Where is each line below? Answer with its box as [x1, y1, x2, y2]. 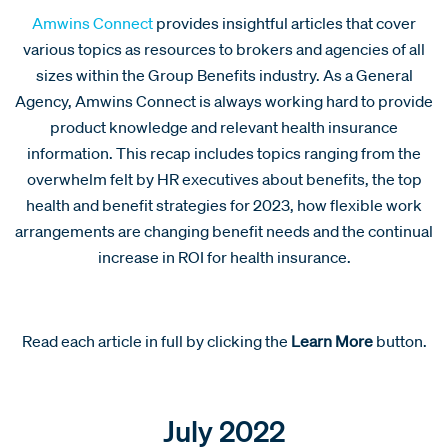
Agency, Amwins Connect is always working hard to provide [15, 90, 433, 111]
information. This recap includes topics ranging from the [27, 142, 421, 163]
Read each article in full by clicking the [21, 330, 291, 351]
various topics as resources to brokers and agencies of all [23, 38, 425, 59]
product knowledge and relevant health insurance [50, 116, 398, 137]
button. [372, 330, 427, 351]
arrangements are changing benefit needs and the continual [15, 220, 433, 241]
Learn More [290, 330, 373, 351]
